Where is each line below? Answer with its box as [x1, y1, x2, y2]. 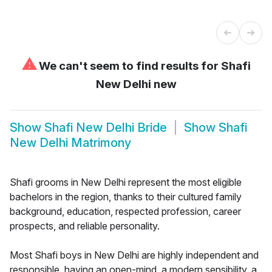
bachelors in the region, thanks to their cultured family [10, 190, 242, 203]
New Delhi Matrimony [10, 135, 131, 151]
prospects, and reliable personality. [10, 219, 160, 232]
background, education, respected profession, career [10, 205, 241, 217]
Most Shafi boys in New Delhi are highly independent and [10, 248, 259, 261]
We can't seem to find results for [36, 58, 221, 73]
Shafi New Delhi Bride [44, 120, 167, 135]
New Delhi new [95, 76, 177, 91]
